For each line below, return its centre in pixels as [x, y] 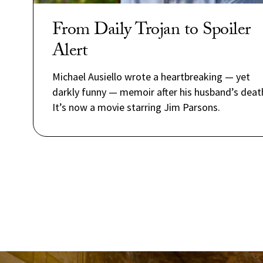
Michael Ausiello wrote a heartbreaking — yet [151, 77]
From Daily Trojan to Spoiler [151, 31]
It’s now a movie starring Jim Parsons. [136, 107]
